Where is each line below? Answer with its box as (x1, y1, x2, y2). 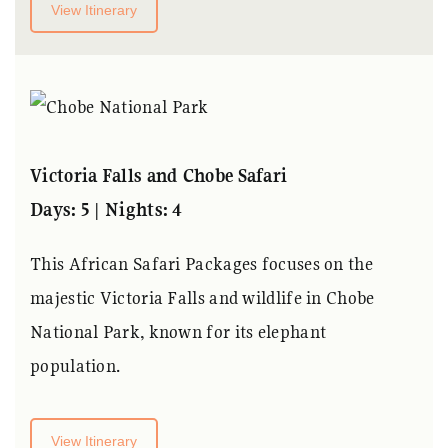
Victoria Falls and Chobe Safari (30, 163, 288, 187)
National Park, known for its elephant (30, 319, 327, 343)
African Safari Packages (68, 251, 262, 275)
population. (30, 353, 121, 377)
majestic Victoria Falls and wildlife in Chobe (30, 285, 375, 309)
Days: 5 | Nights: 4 (30, 197, 183, 221)
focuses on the (261, 251, 373, 275)
